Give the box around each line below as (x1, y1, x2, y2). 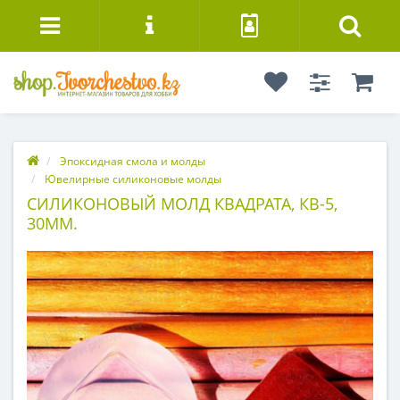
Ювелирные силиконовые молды (45, 171, 221, 187)
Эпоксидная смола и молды (60, 154, 205, 169)
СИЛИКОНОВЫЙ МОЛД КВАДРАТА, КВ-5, (27, 193, 337, 214)
